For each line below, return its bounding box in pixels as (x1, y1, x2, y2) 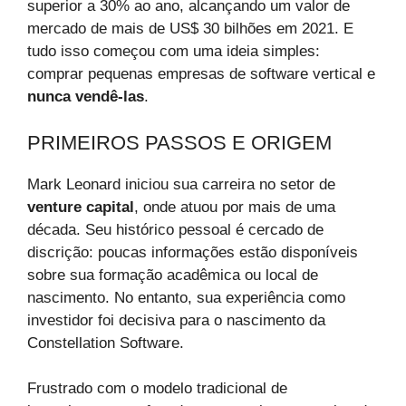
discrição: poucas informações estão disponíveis (27, 243, 358, 261)
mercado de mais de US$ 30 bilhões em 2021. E (27, 20, 353, 38)
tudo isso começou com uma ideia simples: (27, 43, 320, 61)
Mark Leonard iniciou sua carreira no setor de (27, 175, 335, 193)
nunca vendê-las (27, 88, 144, 106)
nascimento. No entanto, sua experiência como (27, 288, 345, 306)
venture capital (27, 198, 134, 216)
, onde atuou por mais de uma (134, 198, 335, 216)
